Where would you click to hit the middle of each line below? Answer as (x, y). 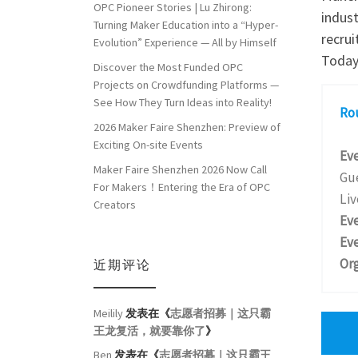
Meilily (108, 313)
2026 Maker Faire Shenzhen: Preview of (187, 127)
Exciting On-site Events (148, 145)
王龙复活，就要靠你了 (149, 330)
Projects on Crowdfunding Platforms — (186, 85)
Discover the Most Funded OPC (168, 68)
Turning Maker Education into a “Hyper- (186, 25)
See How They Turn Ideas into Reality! (183, 103)
